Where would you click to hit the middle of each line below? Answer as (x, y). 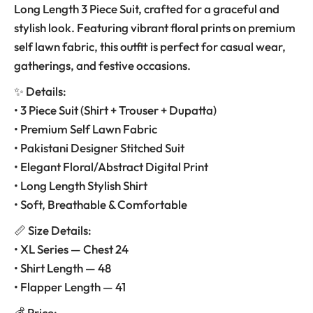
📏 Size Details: (53, 230)
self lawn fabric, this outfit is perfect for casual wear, (150, 46)
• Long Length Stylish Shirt (81, 185)
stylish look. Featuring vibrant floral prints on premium (155, 27)
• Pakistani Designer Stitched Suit (99, 147)
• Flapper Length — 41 (70, 286)
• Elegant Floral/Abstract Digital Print (111, 166)
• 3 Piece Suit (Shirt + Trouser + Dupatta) (115, 110)
